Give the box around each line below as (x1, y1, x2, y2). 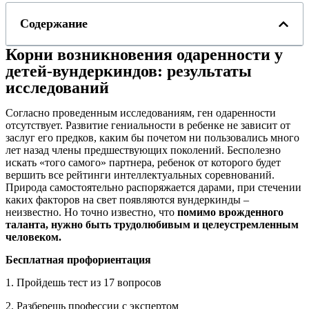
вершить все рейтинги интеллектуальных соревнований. (6, 169, 275, 181)
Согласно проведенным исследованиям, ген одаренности (6, 107, 276, 119)
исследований (6, 79, 109, 97)
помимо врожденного (177, 206, 283, 219)
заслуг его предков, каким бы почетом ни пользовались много (6, 132, 299, 144)
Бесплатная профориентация (6, 254, 151, 266)
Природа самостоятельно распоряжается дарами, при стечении (6, 181, 301, 194)
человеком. (6, 231, 61, 243)
